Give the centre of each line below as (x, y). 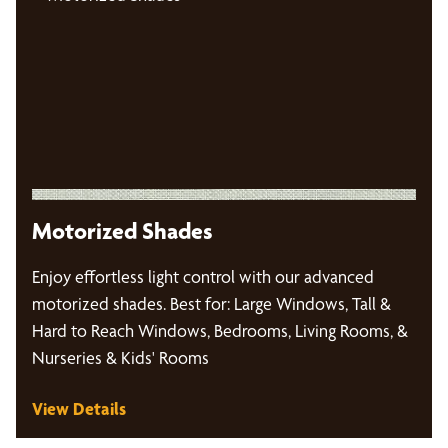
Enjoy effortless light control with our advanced (203, 277)
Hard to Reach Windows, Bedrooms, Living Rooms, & (220, 331)
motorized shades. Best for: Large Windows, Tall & (211, 304)
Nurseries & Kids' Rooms (120, 358)
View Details (79, 409)
